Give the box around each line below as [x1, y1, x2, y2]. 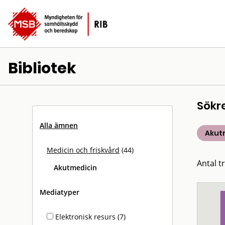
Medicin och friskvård [47, 145, 120, 155]
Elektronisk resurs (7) [53, 212, 126, 221]
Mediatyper [40, 187, 79, 197]
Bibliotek [8, 58, 76, 79]
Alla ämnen [40, 121, 78, 130]
